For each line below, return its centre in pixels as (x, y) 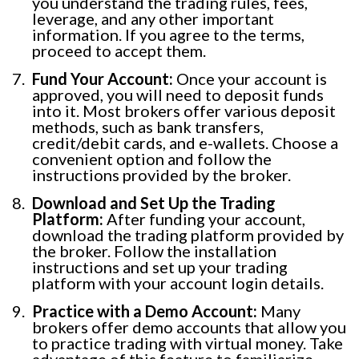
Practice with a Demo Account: (145, 311)
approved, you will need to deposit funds (178, 94)
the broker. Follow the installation (154, 250)
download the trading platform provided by (188, 234)
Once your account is (250, 78)
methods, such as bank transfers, (148, 126)
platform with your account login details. (178, 282)
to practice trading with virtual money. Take (188, 343)
